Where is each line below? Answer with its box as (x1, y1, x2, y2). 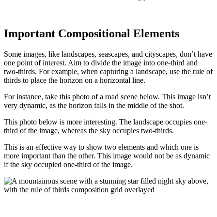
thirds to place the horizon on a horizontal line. (4, 76, 145, 85)
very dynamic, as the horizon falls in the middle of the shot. (4, 101, 184, 110)
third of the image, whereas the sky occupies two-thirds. (4, 126, 174, 135)
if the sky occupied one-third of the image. (4, 160, 133, 169)
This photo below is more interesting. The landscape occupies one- (4, 118, 207, 126)
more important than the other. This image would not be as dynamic (4, 152, 210, 160)
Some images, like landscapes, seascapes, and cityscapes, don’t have (4, 50, 212, 59)
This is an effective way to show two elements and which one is (4, 143, 199, 152)
